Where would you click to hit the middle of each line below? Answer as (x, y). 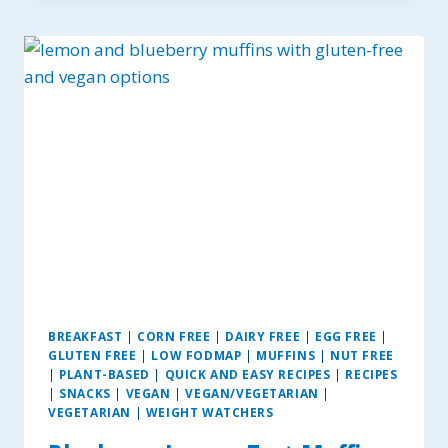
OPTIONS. (167, 186)
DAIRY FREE (263, 335)
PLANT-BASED (104, 373)
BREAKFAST (85, 335)
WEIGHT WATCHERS (209, 411)
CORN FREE (174, 335)
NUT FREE (362, 354)
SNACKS (85, 392)
